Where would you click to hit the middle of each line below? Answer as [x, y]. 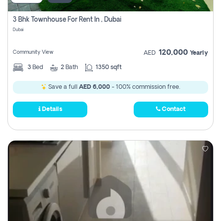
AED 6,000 [94, 87]
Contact [173, 110]
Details [51, 110]
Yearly [199, 53]
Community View [33, 53]
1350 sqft [109, 68]
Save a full [63, 87]
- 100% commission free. [145, 87]
